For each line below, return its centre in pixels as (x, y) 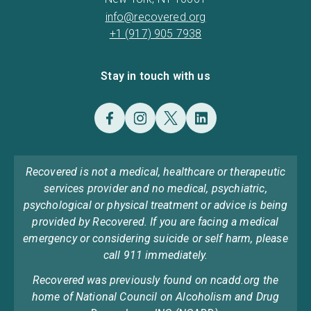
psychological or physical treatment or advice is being (155, 205)
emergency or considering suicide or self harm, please (155, 238)
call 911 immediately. (155, 255)
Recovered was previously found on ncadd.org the (155, 280)
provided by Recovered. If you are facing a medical (155, 221)
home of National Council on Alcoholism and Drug (155, 296)
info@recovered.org (155, 17)
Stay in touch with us (155, 76)
